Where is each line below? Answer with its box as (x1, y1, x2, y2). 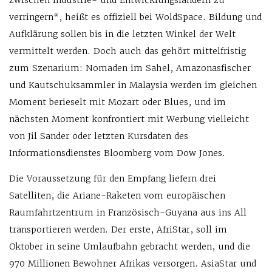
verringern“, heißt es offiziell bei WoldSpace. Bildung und (9, 12, 262, 22)
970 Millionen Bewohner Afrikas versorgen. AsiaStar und (9, 258, 256, 269)
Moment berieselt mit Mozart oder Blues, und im (9, 97, 226, 107)
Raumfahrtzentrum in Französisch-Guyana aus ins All (9, 207, 246, 218)
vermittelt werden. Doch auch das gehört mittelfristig (9, 46, 246, 56)
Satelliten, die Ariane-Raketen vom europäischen (9, 190, 225, 201)
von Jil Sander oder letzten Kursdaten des (9, 131, 188, 141)
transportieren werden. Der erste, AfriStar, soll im (9, 224, 227, 235)
